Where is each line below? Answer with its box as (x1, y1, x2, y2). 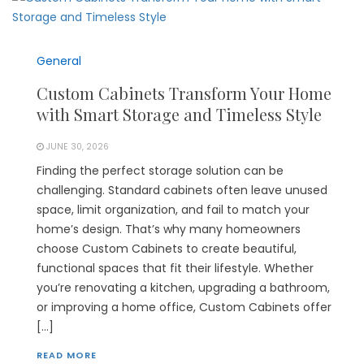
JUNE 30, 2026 (46, 141, 109, 154)
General (37, 53, 81, 70)
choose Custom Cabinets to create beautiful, (37, 240, 297, 258)
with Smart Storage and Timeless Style (37, 103, 322, 126)
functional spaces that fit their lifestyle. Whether (37, 260, 314, 277)
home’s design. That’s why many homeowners (37, 221, 301, 238)
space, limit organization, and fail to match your (37, 201, 310, 219)
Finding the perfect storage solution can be (37, 162, 284, 180)
